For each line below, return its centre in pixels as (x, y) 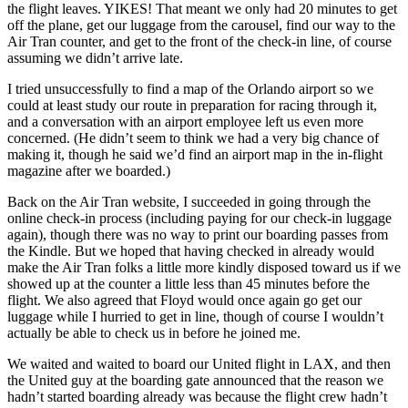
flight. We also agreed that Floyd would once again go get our (184, 300)
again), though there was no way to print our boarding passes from (198, 235)
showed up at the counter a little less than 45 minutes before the (189, 284)
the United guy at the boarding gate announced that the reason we (195, 380)
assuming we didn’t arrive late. (95, 58)
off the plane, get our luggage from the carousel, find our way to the (201, 25)
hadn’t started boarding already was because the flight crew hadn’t (197, 397)
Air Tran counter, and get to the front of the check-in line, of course (199, 41)
